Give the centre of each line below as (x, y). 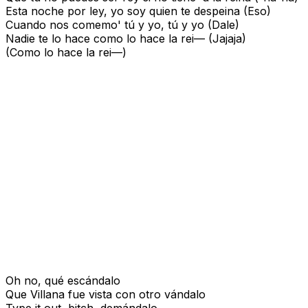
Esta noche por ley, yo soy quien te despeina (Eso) (138, 11)
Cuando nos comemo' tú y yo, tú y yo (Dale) (122, 25)
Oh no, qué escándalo (63, 281)
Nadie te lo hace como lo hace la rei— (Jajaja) (126, 39)
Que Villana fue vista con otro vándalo (106, 295)
